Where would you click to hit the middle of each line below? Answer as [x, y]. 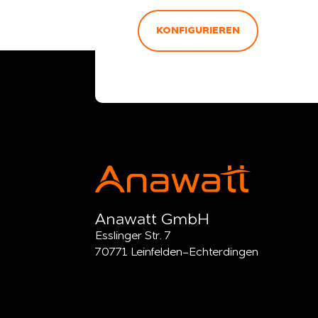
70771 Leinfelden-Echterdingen [177, 252]
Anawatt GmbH [153, 220]
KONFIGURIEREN [198, 30]
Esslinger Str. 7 [133, 236]
